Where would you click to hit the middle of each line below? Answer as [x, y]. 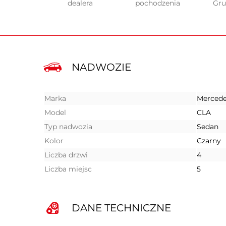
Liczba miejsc [68, 169]
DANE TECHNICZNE [121, 208]
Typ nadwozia [68, 127]
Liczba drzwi [66, 155]
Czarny [209, 141]
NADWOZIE [101, 67]
